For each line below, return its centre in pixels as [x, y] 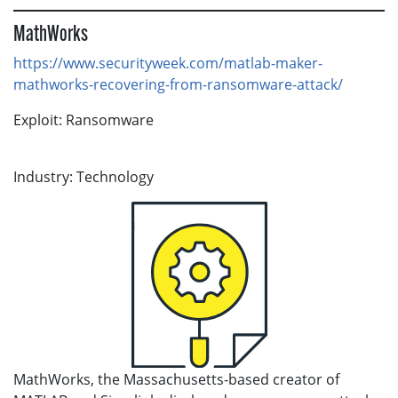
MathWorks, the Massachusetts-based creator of [176, 379]
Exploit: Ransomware [84, 119]
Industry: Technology [84, 176]
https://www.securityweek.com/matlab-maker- [168, 63]
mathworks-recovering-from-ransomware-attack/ [178, 84]
